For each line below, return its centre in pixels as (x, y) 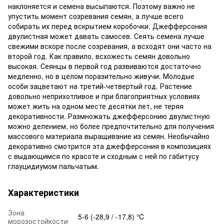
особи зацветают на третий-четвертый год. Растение (100, 86)
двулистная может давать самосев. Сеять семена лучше (106, 36)
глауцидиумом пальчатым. (53, 166)
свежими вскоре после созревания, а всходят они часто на (110, 46)
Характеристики (43, 192)
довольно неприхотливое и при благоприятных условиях (104, 96)
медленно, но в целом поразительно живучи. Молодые (101, 76)
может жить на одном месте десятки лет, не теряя (96, 106)
